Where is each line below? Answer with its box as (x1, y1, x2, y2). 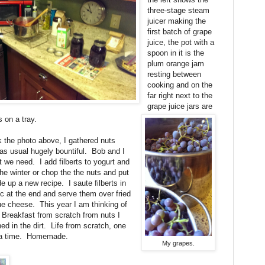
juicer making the (147, 17, 206, 26)
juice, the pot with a (147, 38, 215, 47)
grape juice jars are (147, 102, 213, 111)
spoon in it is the (147, 49, 205, 58)
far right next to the (147, 91, 213, 101)
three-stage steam (147, 6, 210, 15)
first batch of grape (147, 27, 212, 37)
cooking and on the (147, 80, 213, 90)
